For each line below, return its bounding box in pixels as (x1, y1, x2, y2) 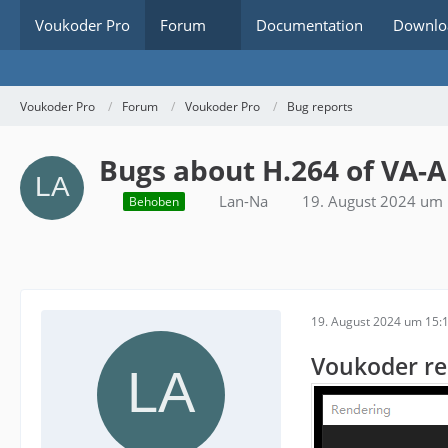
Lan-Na (219, 191, 268, 211)
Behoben (129, 193, 179, 211)
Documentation (256, 15, 363, 35)
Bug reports (287, 97, 353, 115)
